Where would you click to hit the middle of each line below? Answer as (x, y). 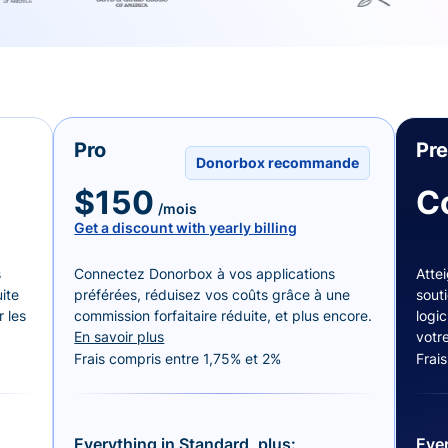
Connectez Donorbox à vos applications (205, 273)
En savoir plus (119, 336)
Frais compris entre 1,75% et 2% (178, 358)
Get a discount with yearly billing (186, 227)
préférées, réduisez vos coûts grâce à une (212, 294)
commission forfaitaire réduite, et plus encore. (223, 315)
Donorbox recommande (277, 163)
